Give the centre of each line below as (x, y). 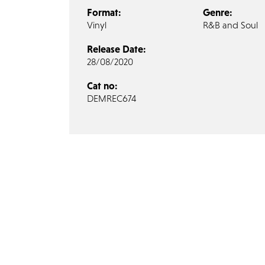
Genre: (217, 12)
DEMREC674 (112, 98)
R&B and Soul (230, 25)
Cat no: (102, 85)
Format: (104, 12)
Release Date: (117, 49)
